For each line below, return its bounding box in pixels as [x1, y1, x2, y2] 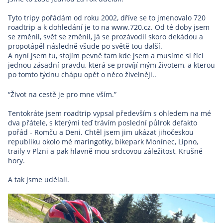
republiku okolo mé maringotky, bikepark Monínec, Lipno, [8, 137, 198, 147]
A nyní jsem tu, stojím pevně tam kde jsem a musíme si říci [8, 51, 204, 61]
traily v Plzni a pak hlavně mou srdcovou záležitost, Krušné [8, 146, 203, 156]
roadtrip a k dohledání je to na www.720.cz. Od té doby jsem [8, 22, 210, 32]
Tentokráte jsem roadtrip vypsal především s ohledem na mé [8, 109, 211, 118]
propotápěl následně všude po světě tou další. [8, 41, 162, 51]
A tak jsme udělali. [8, 175, 69, 185]
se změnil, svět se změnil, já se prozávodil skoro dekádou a [8, 32, 203, 42]
